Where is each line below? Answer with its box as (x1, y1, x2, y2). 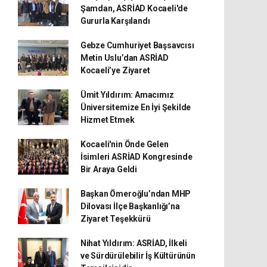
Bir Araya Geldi (80, 164, 137, 174)
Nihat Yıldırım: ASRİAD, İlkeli (80, 238, 188, 248)
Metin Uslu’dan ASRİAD (80, 52, 169, 63)
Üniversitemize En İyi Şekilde (80, 102, 191, 112)
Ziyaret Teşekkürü (80, 213, 151, 223)
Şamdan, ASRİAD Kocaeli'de (80, 3, 188, 13)
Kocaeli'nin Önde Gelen (80, 139, 169, 149)
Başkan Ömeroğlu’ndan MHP (80, 188, 191, 198)
